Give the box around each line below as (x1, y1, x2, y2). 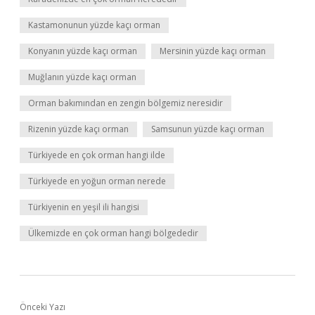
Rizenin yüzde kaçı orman (28, 123, 129, 135)
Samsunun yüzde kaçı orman (151, 123, 264, 135)
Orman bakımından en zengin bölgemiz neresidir (28, 97, 223, 109)
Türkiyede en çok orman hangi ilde (28, 149, 165, 161)
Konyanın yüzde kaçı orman (28, 45, 137, 57)
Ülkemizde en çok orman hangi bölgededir (28, 227, 198, 239)
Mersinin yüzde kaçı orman (160, 45, 266, 57)
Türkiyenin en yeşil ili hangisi (28, 201, 139, 213)
